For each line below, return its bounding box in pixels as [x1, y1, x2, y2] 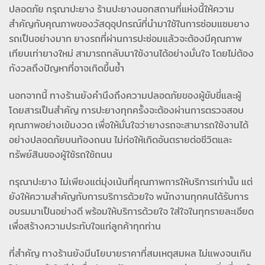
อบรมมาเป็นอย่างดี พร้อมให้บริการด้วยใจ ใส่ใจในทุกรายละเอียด [9, 206, 254, 216]
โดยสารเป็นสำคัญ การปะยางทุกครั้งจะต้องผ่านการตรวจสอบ [9, 105, 244, 116]
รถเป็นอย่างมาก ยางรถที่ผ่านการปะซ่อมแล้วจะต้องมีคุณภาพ [9, 34, 242, 44]
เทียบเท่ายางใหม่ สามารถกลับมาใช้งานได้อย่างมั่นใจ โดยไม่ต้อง [9, 49, 254, 59]
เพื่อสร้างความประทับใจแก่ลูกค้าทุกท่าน [9, 221, 161, 231]
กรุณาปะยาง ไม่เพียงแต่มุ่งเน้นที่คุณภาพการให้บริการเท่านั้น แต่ [9, 176, 253, 187]
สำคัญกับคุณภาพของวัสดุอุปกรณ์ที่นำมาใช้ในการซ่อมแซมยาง [9, 19, 250, 30]
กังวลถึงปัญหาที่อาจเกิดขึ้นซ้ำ [9, 63, 124, 74]
